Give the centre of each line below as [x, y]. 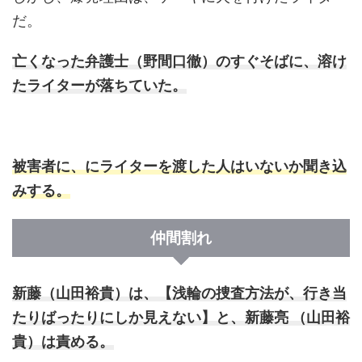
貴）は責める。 [63, 342]
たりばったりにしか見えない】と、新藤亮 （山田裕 [181, 318]
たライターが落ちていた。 [99, 86]
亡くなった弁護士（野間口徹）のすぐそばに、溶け [179, 61]
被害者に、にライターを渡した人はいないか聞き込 [179, 166]
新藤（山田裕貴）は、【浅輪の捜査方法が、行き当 [179, 293]
